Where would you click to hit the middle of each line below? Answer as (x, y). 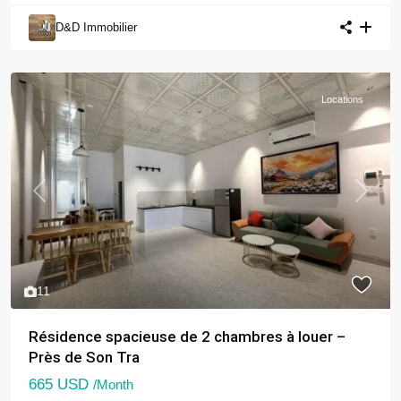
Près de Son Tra (84, 358)
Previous (63, 199)
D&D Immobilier (96, 27)
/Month (113, 385)
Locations (342, 99)
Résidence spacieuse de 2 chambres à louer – (187, 337)
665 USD (61, 385)
